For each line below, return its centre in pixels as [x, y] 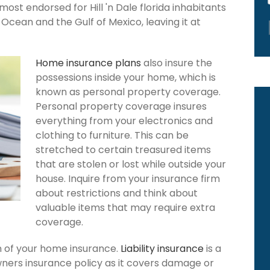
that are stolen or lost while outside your [131, 164]
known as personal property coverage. [128, 92]
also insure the [177, 63]
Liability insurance [162, 248]
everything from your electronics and [124, 121]
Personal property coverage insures [121, 106]
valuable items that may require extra [125, 207]
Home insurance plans [88, 63]
